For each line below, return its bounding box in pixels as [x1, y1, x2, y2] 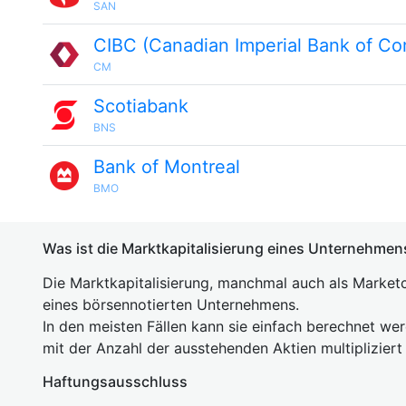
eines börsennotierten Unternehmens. [43, 295, 299, 314]
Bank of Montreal [93, 156, 240, 178]
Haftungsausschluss [43, 372, 188, 391]
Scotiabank [93, 95, 188, 117]
